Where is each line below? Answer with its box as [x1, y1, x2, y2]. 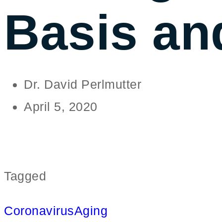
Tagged [4, 169, 46, 183]
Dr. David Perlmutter [24, 77, 141, 91]
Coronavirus [4, 204, 74, 218]
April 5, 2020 [24, 100, 98, 113]
